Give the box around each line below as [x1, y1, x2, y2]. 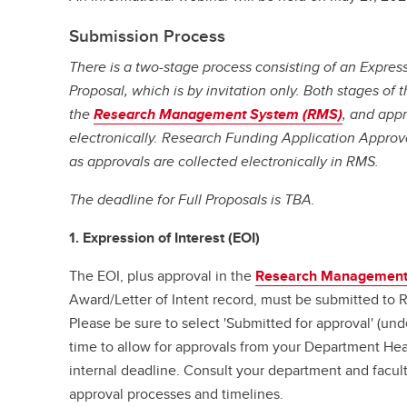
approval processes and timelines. [69, 383, 284, 405]
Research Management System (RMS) [94, 104, 343, 125]
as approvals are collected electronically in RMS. [69, 151, 380, 173]
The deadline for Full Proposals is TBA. [69, 189, 316, 211]
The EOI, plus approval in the [69, 265, 256, 287]
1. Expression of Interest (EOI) [69, 227, 261, 249]
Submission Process [69, 23, 226, 49]
